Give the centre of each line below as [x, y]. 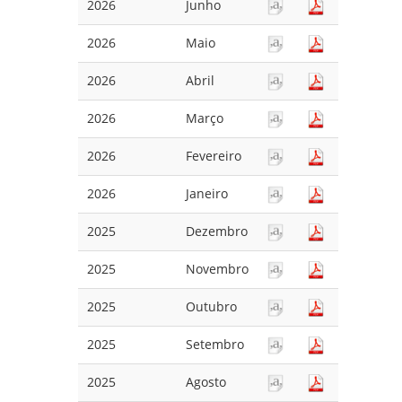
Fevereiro [214, 156]
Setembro [215, 344]
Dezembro [217, 231]
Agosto [206, 382]
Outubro [211, 306]
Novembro [217, 269]
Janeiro [207, 193]
